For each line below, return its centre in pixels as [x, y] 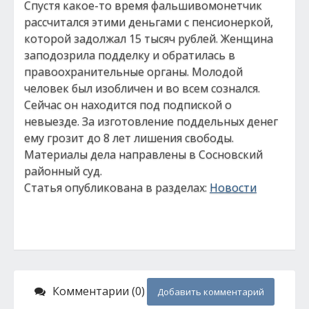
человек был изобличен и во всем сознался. [142, 88]
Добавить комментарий [211, 292]
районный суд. [63, 171]
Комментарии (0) [99, 291]
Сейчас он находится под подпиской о [128, 105]
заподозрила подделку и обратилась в [130, 55]
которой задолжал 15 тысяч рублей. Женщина [149, 39]
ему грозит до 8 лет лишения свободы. [129, 138]
